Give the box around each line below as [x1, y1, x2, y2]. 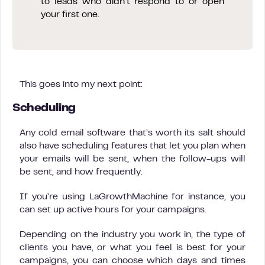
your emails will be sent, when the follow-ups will [20, 155, 245, 164]
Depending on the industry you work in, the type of [20, 231, 245, 240]
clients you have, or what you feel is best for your [20, 244, 245, 253]
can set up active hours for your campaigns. [20, 206, 206, 215]
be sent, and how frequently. [20, 168, 143, 177]
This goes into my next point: [20, 80, 143, 89]
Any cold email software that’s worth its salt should [20, 129, 245, 138]
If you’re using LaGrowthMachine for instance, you [20, 193, 245, 202]
